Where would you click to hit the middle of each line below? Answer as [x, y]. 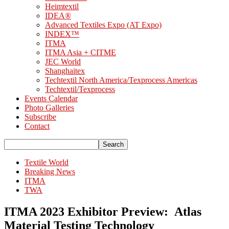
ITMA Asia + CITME [81, 52]
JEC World [63, 62]
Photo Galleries [49, 108]
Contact [37, 126]
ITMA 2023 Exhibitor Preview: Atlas [103, 211]
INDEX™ [62, 34]
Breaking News [50, 171]
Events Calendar [51, 98]
